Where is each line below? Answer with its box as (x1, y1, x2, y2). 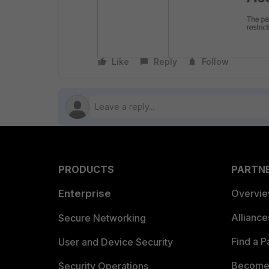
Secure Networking (58, 212, 146, 224)
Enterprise (58, 187, 111, 199)
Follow (202, 56, 229, 67)
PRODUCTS (58, 163, 114, 175)
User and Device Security (58, 236, 173, 248)
